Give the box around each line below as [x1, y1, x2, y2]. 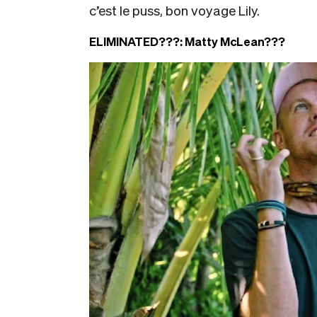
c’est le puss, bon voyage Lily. [89, 1, 260, 19]
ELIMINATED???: [89, 33, 185, 50]
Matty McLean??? [185, 33, 285, 50]
